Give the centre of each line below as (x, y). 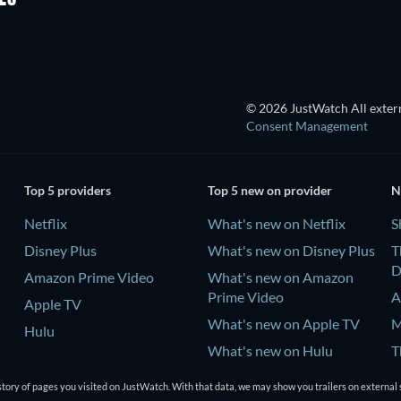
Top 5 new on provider (269, 191)
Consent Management (307, 125)
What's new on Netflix (276, 224)
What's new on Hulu (270, 351)
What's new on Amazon (280, 277)
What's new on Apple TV (283, 324)
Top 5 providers (67, 191)
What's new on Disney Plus (291, 251)
